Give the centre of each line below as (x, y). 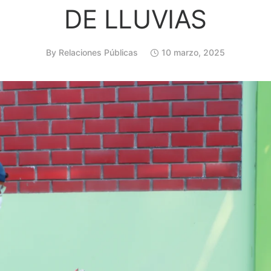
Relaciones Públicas (98, 52)
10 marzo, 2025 (193, 52)
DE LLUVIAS (135, 19)
